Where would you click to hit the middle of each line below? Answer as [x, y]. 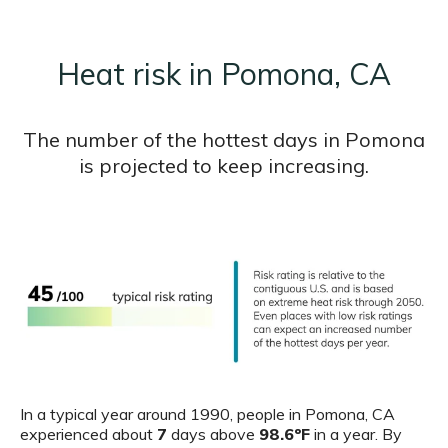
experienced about [88, 434]
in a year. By [356, 434]
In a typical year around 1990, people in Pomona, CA [207, 414]
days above [213, 434]
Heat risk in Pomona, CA [224, 73]
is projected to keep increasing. [224, 165]
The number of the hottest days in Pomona [224, 139]
